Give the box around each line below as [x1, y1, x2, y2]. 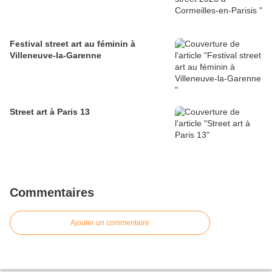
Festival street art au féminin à [10, 39, 135, 49]
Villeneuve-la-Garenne [10, 50, 101, 61]
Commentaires [10, 186, 94, 200]
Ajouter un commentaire [70, 219, 149, 228]
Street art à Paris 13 [10, 107, 90, 117]
